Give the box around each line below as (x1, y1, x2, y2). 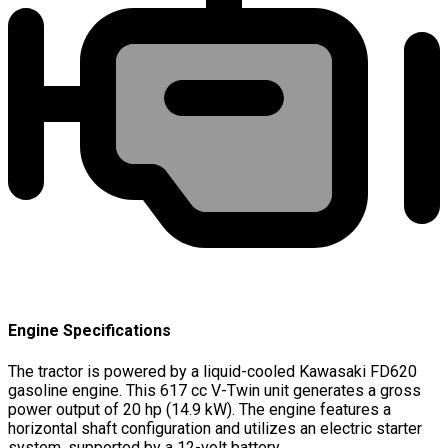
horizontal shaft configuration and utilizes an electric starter (8, 418, 422, 438)
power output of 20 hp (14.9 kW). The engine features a (8, 399, 391, 419)
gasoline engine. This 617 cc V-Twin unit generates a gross (8, 380, 421, 400)
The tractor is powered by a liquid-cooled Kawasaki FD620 (8, 361, 417, 381)
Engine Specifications (8, 321, 171, 341)
